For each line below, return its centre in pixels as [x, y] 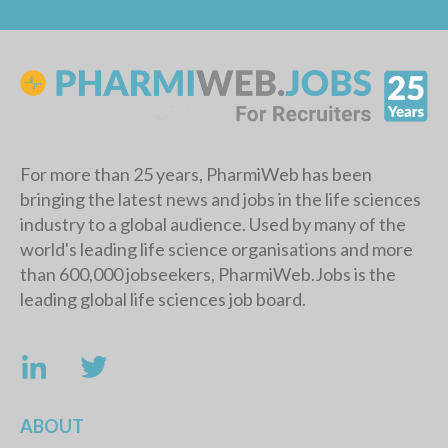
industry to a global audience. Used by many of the [213, 224]
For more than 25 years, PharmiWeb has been [196, 174]
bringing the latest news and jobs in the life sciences [220, 199]
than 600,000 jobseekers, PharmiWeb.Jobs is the [208, 274]
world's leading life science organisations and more [216, 249]
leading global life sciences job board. [163, 299]
